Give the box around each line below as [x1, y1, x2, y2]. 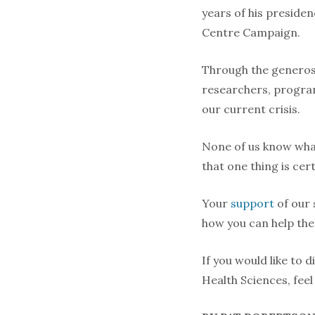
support [231, 195, 274, 210]
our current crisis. [202, 101, 300, 116]
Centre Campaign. [202, 25, 300, 39]
